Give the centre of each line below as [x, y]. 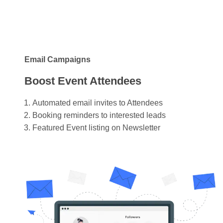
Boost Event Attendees [83, 81]
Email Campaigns [57, 59]
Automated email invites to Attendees [98, 103]
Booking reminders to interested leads [99, 115]
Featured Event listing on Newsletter [97, 127]
